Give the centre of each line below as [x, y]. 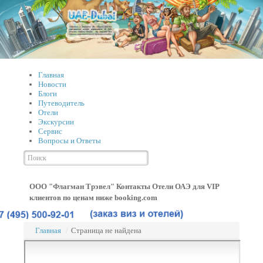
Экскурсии [56, 122]
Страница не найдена [106, 230]
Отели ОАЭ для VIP [186, 186]
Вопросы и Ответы [70, 141]
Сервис [50, 131]
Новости [52, 84]
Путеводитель [61, 103]
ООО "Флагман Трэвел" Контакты [90, 186]
